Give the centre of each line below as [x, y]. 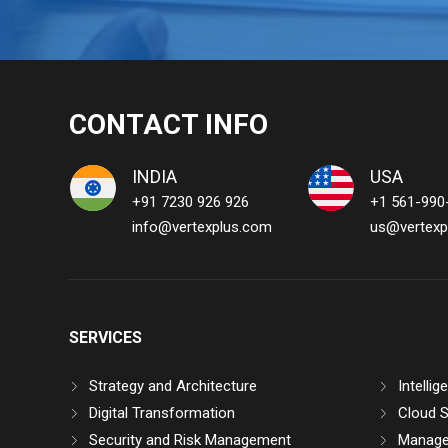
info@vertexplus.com [201, 227]
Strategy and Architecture [172, 386]
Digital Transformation [161, 413]
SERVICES [105, 338]
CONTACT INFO [168, 125]
